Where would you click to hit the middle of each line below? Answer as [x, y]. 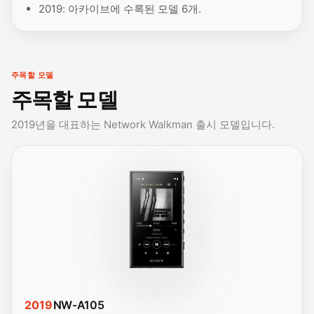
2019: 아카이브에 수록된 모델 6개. [120, 8]
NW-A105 [78, 305]
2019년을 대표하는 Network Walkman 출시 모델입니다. [143, 124]
